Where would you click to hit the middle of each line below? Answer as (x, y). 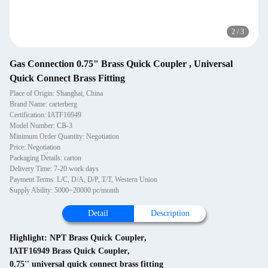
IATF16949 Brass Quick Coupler (68, 251)
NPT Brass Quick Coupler (97, 238)
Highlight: (30, 238)
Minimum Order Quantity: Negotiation (64, 136)
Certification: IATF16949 (45, 115)
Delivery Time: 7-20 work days (54, 169)
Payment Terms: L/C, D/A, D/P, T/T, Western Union (83, 179)
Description (170, 213)
